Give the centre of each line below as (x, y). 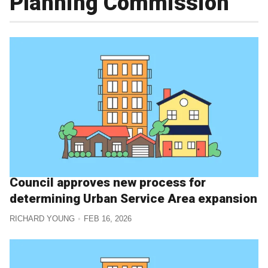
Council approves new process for (108, 183)
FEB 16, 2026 (107, 218)
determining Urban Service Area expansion (133, 199)
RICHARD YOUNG (42, 218)
